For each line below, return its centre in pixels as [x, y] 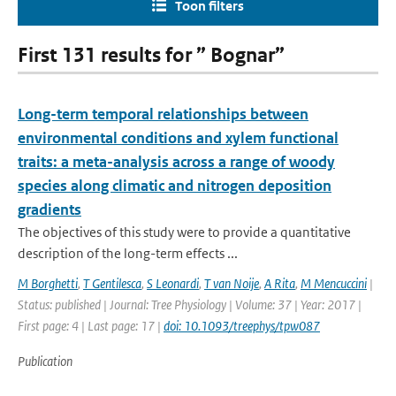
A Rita [280, 283]
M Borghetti [48, 283]
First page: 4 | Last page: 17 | [91, 326]
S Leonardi [173, 283]
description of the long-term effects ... [128, 253]
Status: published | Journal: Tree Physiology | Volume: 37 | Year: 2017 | [190, 305]
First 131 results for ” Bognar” [151, 55]
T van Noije [232, 283]
